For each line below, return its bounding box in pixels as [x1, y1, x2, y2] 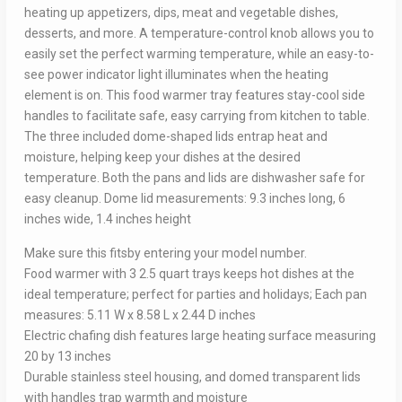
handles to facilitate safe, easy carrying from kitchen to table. [23, 109, 370, 124]
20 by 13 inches [23, 349, 111, 364]
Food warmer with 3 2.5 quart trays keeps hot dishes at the [23, 267, 354, 282]
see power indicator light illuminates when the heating [23, 67, 328, 83]
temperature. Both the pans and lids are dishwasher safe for [23, 170, 365, 186]
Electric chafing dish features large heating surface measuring [23, 328, 376, 344]
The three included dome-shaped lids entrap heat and [23, 129, 328, 144]
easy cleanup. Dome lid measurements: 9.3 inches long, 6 [23, 191, 345, 206]
